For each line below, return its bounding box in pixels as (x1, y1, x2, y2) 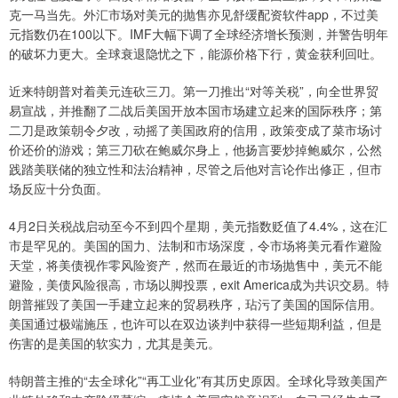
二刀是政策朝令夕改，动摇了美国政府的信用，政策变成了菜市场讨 (9, 121, 382, 139)
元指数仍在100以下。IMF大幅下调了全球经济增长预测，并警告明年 (9, 25, 388, 43)
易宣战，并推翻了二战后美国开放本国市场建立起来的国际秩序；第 (9, 101, 382, 119)
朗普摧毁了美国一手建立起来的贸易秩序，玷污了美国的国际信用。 (9, 295, 382, 313)
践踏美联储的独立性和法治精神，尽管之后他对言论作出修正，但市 (9, 160, 382, 178)
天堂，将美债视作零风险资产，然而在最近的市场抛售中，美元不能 (9, 256, 382, 274)
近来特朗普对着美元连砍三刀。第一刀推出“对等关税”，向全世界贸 (9, 82, 378, 99)
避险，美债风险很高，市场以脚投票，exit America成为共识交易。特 (9, 275, 389, 293)
